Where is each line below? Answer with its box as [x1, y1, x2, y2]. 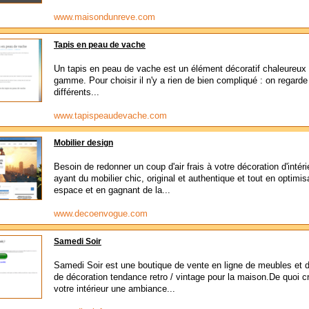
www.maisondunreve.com [54, 12, 155, 22]
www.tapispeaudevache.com [54, 110, 167, 121]
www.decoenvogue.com [54, 208, 148, 219]
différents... [54, 87, 99, 97]
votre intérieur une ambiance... [54, 283, 175, 294]
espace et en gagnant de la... [54, 185, 170, 195]
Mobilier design [54, 139, 113, 147]
